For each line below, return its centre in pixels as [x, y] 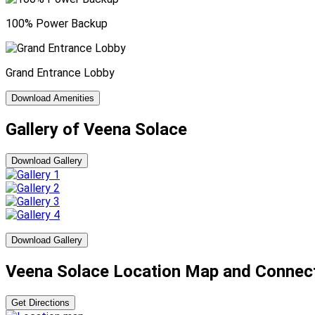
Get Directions [40, 302]
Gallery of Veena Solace [96, 129]
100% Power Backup [57, 23]
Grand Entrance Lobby [60, 72]
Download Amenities [53, 98]
